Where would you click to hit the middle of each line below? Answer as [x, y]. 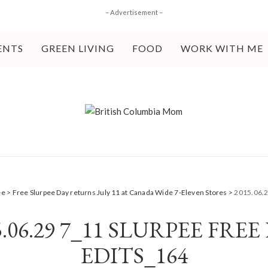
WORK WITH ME [222, 48]
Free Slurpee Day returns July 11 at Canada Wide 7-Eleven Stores [120, 192]
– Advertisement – [134, 12]
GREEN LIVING [78, 48]
